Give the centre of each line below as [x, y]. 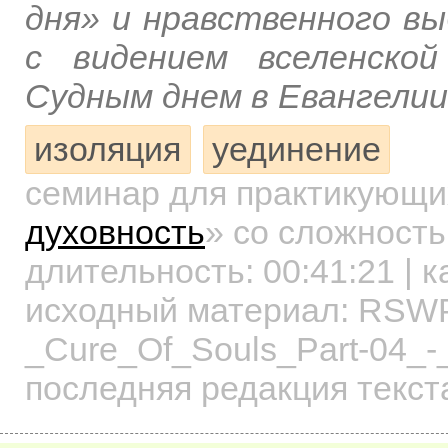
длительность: [144, 270]
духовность [115, 231]
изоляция [108, 149]
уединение [296, 149]
